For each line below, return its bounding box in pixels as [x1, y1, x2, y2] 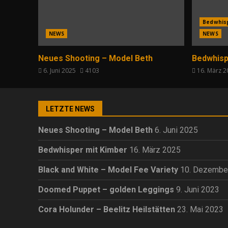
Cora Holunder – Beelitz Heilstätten [38, 204, 175, 214]
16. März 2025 [129, 145, 181, 155]
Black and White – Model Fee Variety [38, 164, 178, 175]
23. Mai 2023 [177, 204, 223, 214]
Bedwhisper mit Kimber [38, 145, 127, 155]
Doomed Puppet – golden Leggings [38, 184, 174, 194]
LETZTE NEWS [46, 104, 95, 113]
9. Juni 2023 [176, 184, 219, 194]
